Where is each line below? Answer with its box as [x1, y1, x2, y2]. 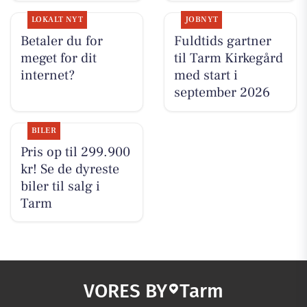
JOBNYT [184, 14, 219, 25]
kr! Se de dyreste [20, 160, 119, 178]
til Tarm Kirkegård [173, 49, 283, 68]
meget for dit [20, 49, 97, 68]
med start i [173, 66, 238, 85]
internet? [20, 66, 75, 85]
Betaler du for [20, 32, 103, 51]
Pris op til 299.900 [20, 143, 130, 161]
